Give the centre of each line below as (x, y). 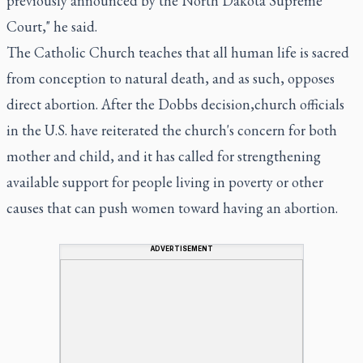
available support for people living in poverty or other (165, 181)
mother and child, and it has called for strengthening (164, 156)
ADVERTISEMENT (181, 248)
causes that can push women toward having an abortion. (172, 207)
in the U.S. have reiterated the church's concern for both (172, 130)
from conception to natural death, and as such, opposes (171, 78)
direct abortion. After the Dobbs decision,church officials (175, 104)
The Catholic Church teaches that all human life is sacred (178, 52)
